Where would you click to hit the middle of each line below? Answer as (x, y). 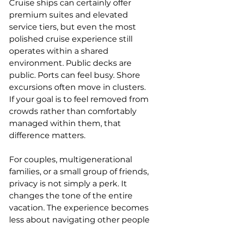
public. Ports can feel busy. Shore (76, 75)
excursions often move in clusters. (78, 87)
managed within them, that (66, 123)
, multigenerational (95, 159)
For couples (32, 159)
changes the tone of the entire (72, 196)
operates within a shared (60, 51)
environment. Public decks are (71, 63)
